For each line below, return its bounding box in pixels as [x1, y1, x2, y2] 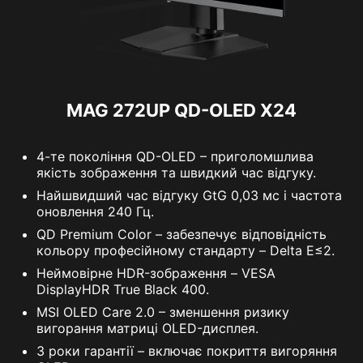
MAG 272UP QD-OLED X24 [66, 99, 297, 121]
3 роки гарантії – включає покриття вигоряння [36, 342, 337, 359]
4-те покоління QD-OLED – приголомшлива [36, 147, 314, 164]
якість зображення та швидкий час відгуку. [36, 164, 316, 181]
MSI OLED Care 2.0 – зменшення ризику [36, 303, 289, 320]
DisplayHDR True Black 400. [36, 280, 209, 297]
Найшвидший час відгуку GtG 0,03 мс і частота [36, 186, 342, 203]
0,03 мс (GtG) [126, 42, 220, 59]
